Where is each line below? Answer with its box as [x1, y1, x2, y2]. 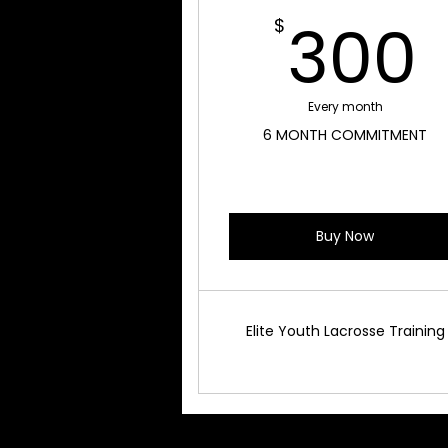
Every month [307, 98, 383, 116]
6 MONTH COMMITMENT [263, 125, 428, 146]
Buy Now [316, 226, 375, 247]
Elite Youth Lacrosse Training [245, 321, 445, 342]
